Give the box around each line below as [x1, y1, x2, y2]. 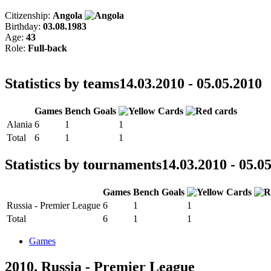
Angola [53, 10, 85, 21]
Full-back [28, 42, 67, 53]
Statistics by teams [5, 75, 119, 91]
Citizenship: [5, 10, 53, 21]
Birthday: [5, 21, 43, 31]
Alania [7, 119, 32, 129]
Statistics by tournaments [5, 157, 162, 173]
